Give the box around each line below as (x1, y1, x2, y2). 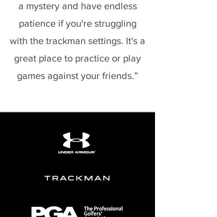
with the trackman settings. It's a (10, 35, 145, 46)
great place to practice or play (14, 53, 141, 63)
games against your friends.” (17, 70, 138, 81)
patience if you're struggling (18, 18, 137, 29)
